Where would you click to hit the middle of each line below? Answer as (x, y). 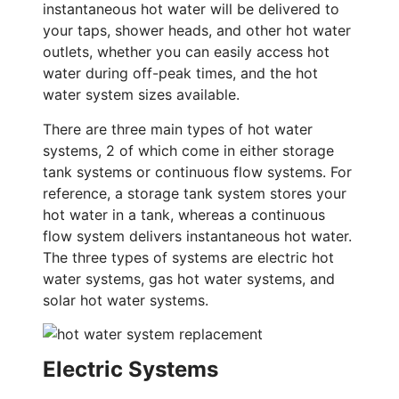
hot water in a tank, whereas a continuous (184, 214)
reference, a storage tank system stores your (195, 193)
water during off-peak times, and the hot (180, 73)
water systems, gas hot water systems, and (189, 278)
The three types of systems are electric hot (188, 257)
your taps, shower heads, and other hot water (197, 31)
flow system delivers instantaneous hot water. (197, 236)
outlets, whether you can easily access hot (186, 52)
